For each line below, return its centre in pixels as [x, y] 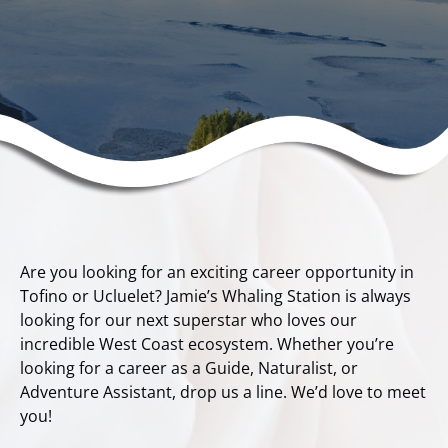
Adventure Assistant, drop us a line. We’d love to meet [223, 392]
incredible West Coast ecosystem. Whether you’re [207, 344]
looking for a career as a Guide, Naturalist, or [189, 368]
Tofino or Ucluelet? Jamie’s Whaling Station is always [215, 296]
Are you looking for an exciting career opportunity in [217, 272]
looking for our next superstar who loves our [188, 320]
